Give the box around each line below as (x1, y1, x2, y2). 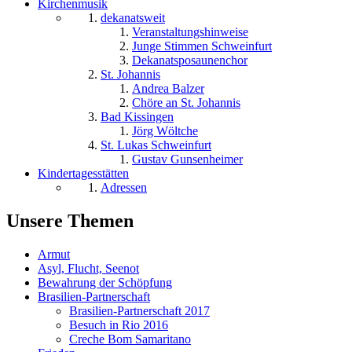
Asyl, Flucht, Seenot (38, 261, 139, 275)
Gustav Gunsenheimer (132, 152, 243, 166)
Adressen (101, 180, 147, 194)
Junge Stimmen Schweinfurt (132, 38, 272, 53)
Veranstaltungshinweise (132, 24, 248, 38)
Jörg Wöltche (132, 123, 198, 137)
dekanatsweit (101, 10, 165, 24)
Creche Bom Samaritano (69, 332, 191, 346)
